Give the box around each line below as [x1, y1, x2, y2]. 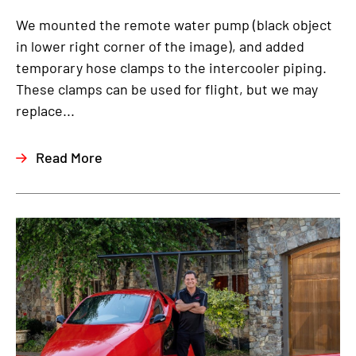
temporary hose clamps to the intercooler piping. [16, 59, 327, 76]
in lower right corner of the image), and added [16, 37, 304, 55]
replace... [16, 102, 75, 119]
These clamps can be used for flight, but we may [16, 80, 318, 98]
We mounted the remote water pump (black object [16, 16, 332, 33]
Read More [36, 149, 103, 166]
